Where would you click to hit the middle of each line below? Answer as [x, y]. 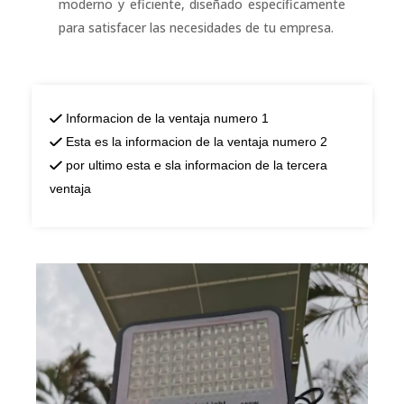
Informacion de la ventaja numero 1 [167, 118]
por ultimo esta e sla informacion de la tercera [197, 165]
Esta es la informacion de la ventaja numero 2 [197, 141]
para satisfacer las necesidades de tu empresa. [196, 27]
